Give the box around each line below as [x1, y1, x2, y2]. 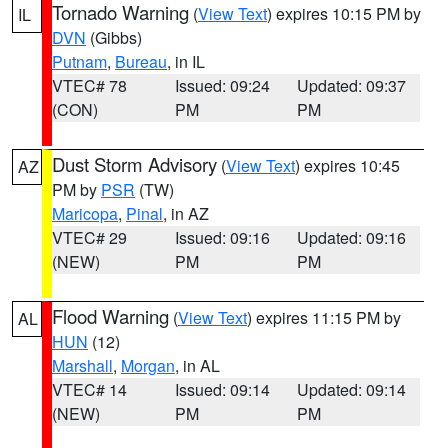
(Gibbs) [86, 26, 142, 49]
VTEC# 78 [52, 74, 127, 97]
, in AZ [163, 202, 209, 225]
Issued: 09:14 [174, 378, 270, 401]
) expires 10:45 [295, 154, 400, 177]
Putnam [52, 50, 107, 73]
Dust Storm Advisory [52, 151, 217, 177]
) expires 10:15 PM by [267, 2, 421, 25]
